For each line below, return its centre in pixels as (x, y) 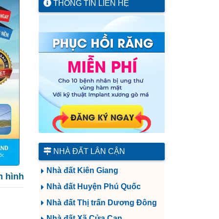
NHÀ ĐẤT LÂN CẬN (88, 151)
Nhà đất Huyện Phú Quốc (94, 186)
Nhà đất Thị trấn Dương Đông (102, 202)
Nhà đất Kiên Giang (82, 170)
